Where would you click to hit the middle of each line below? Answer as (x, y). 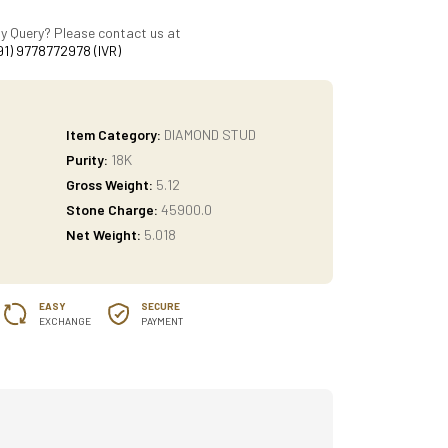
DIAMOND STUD (209, 134)
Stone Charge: (111, 209)
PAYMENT (162, 321)
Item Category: (113, 134)
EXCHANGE (65, 321)
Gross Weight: (109, 184)
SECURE (160, 306)
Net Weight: (103, 234)
